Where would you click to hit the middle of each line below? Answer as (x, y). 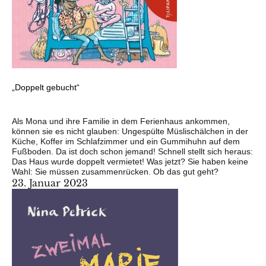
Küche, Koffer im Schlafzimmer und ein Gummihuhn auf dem (126, 141)
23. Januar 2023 (50, 183)
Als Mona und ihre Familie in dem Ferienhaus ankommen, (121, 121)
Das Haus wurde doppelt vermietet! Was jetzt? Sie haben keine (130, 161)
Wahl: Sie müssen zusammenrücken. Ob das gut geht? (115, 171)
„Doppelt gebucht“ (46, 87)
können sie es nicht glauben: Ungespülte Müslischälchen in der (130, 131)
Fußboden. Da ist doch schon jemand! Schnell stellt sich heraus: (132, 151)
